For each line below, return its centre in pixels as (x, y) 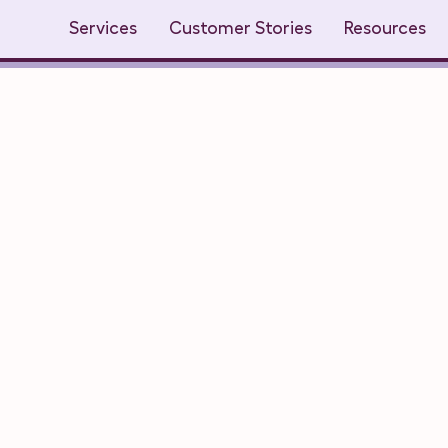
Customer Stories (241, 28)
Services (103, 28)
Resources (385, 28)
